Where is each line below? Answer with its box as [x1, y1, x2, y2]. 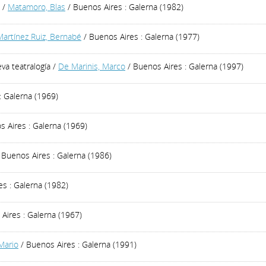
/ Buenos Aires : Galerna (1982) [65, 1, 183, 12]
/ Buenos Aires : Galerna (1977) [81, 31, 199, 42]
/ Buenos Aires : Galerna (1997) [125, 61, 243, 72]
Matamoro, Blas [8, 1, 65, 12]
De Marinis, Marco [58, 61, 125, 72]
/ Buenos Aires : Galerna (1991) [18, 239, 137, 250]
